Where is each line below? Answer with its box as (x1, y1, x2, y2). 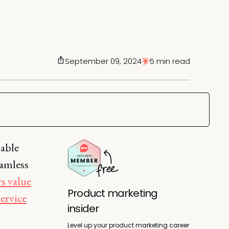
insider (67, 201, 99, 216)
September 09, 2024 (65, 56, 142, 66)
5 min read (150, 56, 190, 66)
